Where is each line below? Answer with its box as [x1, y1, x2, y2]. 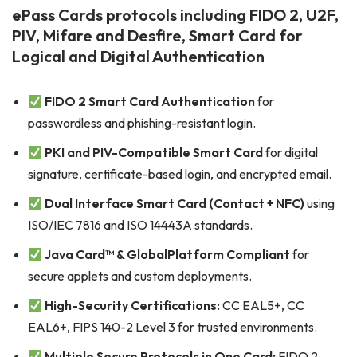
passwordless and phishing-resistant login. [28, 115, 256, 131]
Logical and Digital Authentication [12, 46, 265, 66]
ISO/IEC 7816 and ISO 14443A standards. [28, 217, 253, 233]
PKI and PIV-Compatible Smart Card [45, 144, 264, 160]
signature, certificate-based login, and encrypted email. [28, 166, 331, 182]
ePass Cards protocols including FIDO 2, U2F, [12, 5, 339, 25]
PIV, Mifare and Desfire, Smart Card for [12, 25, 303, 45]
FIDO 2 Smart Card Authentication [45, 93, 256, 109]
